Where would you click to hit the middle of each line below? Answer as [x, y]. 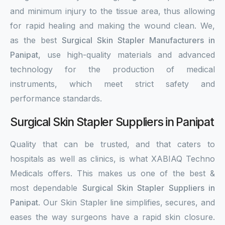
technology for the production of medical [113, 69]
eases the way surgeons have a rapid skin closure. [113, 217]
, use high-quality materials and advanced [127, 55]
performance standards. [56, 98]
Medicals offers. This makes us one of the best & [113, 173]
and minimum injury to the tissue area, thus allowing [113, 11]
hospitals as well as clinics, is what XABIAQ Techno [113, 159]
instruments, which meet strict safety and [113, 84]
